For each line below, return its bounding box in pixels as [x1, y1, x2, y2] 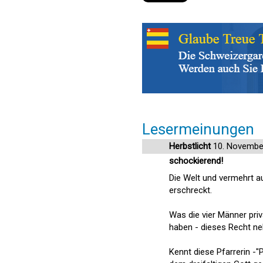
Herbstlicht [169, 141, 211, 151]
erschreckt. [169, 185, 212, 195]
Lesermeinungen [142, 120, 254, 138]
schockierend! [169, 156, 223, 166]
